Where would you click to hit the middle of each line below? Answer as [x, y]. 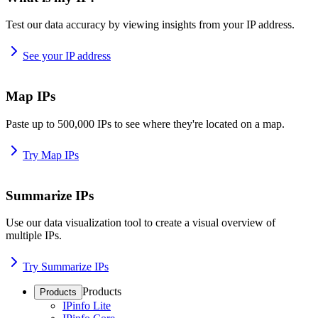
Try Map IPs [51, 155]
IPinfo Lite [87, 306]
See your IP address [67, 56]
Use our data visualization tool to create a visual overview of [141, 223]
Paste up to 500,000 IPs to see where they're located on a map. [145, 124]
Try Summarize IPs [66, 267]
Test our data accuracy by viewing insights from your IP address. [150, 25]
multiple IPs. [34, 236]
